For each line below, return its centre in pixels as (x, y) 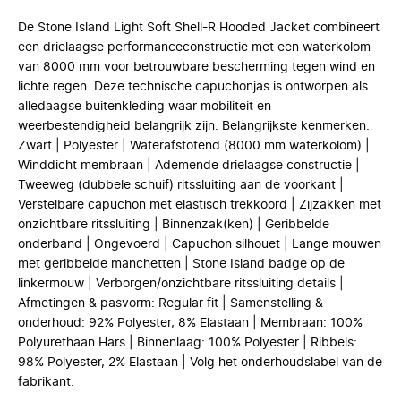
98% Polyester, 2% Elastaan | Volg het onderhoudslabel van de (200, 363)
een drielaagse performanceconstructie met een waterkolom (194, 47)
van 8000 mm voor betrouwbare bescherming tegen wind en (196, 67)
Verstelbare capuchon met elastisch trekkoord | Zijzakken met (200, 205)
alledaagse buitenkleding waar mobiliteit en (145, 107)
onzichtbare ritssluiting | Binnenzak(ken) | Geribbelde (174, 225)
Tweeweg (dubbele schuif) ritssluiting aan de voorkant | (181, 185)
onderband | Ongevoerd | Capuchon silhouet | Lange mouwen (200, 244)
